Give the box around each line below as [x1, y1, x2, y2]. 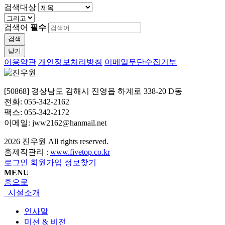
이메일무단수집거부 [104, 58, 177, 67]
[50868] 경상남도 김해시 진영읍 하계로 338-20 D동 [4, 87, 186, 96]
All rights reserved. [46, 137, 113, 146]
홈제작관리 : [4, 148, 50, 157]
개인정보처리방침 [38, 58, 102, 67]
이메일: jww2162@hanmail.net [4, 119, 106, 128]
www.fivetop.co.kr [50, 148, 110, 157]
